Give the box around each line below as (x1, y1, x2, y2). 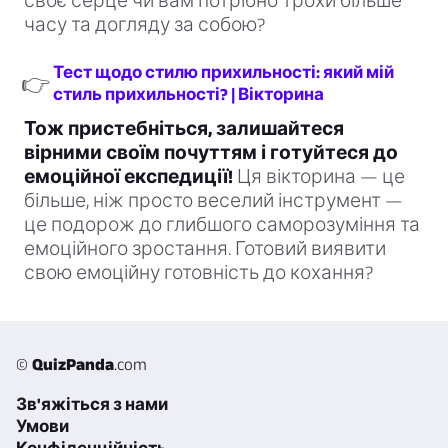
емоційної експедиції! (24, 166, 233, 188)
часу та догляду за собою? (24, 14, 265, 36)
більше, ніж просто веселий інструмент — (24, 190, 403, 212)
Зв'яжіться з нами (16, 395, 168, 414)
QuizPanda (32, 355, 114, 374)
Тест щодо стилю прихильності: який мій (53, 63, 394, 82)
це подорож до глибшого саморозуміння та (24, 214, 420, 236)
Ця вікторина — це (233, 166, 405, 188)
